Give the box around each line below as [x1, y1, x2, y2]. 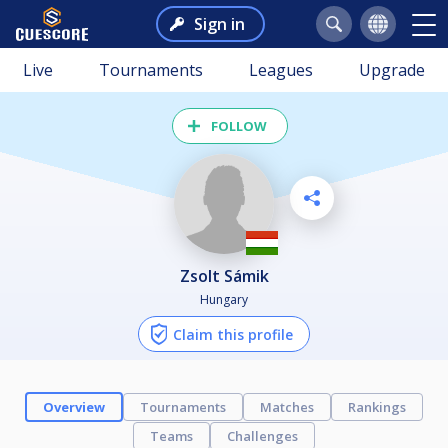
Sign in [193, 13, 245, 35]
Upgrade [359, 59, 425, 81]
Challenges [227, 426, 298, 445]
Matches [260, 397, 314, 416]
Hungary [200, 290, 248, 308]
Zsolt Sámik [189, 264, 269, 287]
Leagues [249, 59, 313, 81]
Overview [43, 397, 105, 416]
